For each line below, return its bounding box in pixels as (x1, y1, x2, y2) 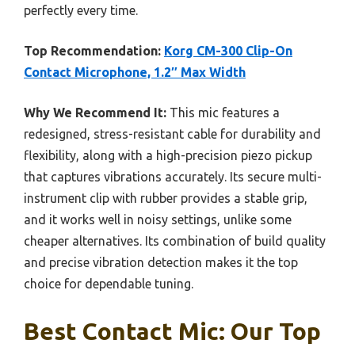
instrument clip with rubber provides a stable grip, (24, 191, 307, 206)
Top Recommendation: (24, 44, 161, 59)
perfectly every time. (24, 3, 138, 18)
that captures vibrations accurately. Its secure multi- (24, 170, 322, 185)
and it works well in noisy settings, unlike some (24, 212, 292, 227)
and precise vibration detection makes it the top (24, 255, 298, 270)
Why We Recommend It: (24, 105, 166, 120)
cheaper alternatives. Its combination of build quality (24, 234, 326, 249)
